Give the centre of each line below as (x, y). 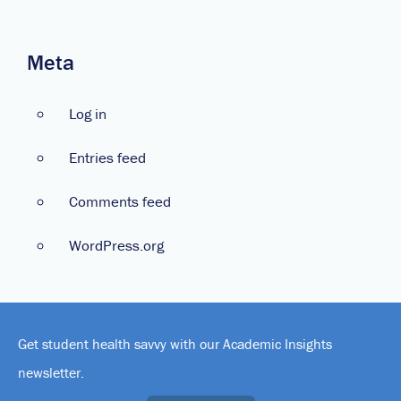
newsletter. (51, 372)
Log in (88, 113)
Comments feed (120, 201)
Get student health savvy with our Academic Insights (175, 344)
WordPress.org (116, 245)
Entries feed (107, 157)
